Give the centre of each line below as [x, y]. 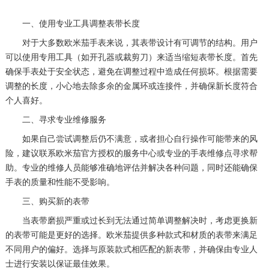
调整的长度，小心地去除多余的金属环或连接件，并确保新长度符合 [131, 86]
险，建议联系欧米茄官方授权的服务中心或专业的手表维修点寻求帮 [131, 153]
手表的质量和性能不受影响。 [60, 182]
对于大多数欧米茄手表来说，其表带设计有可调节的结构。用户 [131, 43]
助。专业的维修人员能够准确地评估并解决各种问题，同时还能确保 [131, 168]
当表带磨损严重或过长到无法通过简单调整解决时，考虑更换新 [131, 220]
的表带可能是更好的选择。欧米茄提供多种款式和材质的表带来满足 [131, 235]
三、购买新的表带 [47, 201]
